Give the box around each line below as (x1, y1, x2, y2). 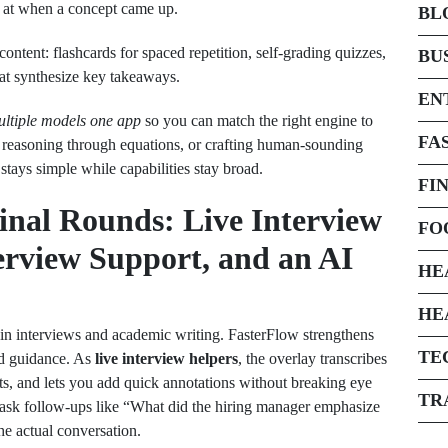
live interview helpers (95, 350, 238, 367)
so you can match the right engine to (141, 112, 373, 129)
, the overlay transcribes (238, 350, 387, 367)
